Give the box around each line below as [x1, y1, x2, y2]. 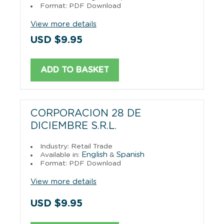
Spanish [116, 150, 144, 158]
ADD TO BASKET [40, 65, 109, 74]
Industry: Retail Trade [40, 142, 112, 150]
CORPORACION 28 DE [30, 108, 141, 118]
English [81, 150, 107, 158]
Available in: [40, 151, 81, 158]
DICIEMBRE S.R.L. [30, 120, 116, 131]
